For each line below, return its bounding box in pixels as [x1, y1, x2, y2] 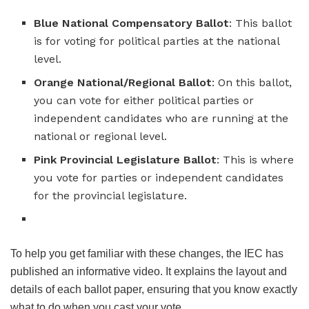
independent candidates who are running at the [34, 112, 289, 126]
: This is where [217, 153, 295, 167]
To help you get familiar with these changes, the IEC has [10, 248, 283, 260]
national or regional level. [34, 130, 168, 143]
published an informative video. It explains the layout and [10, 266, 287, 278]
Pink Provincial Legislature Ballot [34, 153, 217, 167]
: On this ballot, [212, 76, 292, 90]
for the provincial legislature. [34, 189, 188, 203]
